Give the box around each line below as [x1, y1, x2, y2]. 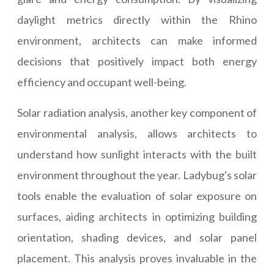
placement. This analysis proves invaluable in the [17, 251, 257, 265]
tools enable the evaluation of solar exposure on [17, 189, 257, 203]
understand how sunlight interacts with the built [17, 147, 257, 161]
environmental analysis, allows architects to [17, 127, 257, 141]
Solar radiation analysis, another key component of [17, 106, 257, 120]
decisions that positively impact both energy [17, 54, 257, 68]
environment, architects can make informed [17, 34, 257, 48]
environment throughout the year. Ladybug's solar [17, 168, 257, 182]
